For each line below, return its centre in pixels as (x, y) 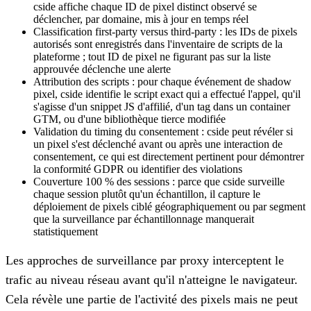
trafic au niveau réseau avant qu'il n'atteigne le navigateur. (152, 279)
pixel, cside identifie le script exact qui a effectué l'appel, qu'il (167, 94)
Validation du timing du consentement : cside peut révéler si (163, 131)
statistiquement (66, 231)
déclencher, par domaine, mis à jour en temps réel (141, 19)
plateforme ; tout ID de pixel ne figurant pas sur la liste (152, 56)
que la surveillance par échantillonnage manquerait (144, 219)
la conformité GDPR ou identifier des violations (138, 169)
